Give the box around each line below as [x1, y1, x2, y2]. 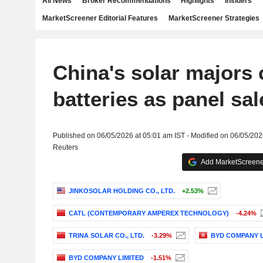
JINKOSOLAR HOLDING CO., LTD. [68, 187, 175, 195]
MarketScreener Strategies [168, 14, 259, 22]
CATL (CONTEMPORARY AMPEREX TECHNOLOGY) [68, 210, 229, 217]
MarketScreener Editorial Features [42, 14, 158, 22]
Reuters [52, 143, 78, 151]
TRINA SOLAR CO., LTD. [68, 232, 144, 240]
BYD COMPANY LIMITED [68, 254, 144, 262]
